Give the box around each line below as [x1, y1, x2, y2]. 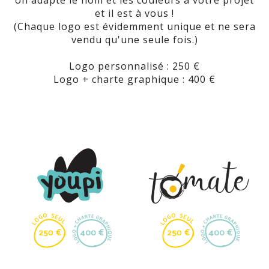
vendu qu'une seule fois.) [71, 32, 198, 46]
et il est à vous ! [95, 6, 174, 20]
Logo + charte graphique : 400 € [53, 72, 216, 86]
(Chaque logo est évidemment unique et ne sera [13, 19, 256, 33]
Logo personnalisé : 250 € [69, 59, 200, 73]
